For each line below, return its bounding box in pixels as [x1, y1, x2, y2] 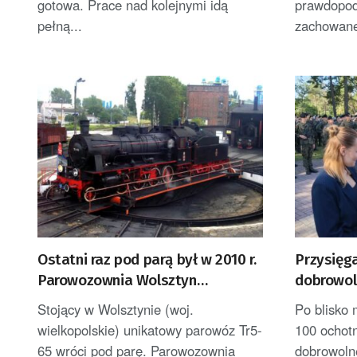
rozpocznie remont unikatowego [37, 291, 249, 310]
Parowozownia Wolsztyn [37, 270, 197, 289]
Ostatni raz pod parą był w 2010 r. [37, 249, 257, 269]
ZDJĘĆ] [295, 291, 338, 310]
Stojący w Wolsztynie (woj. [37, 299, 194, 319]
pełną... [37, 16, 82, 36]
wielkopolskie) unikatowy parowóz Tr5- [37, 320, 262, 339]
